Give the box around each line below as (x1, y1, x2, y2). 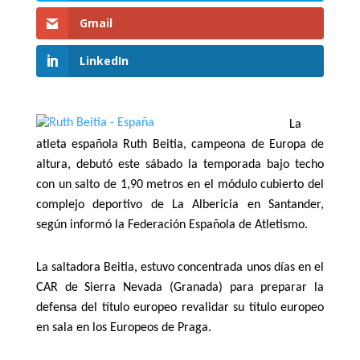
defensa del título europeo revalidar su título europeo (35, 301, 325, 314)
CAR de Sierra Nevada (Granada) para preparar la (35, 280, 325, 294)
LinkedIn (79, 53, 129, 69)
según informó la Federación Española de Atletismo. (35, 219, 308, 232)
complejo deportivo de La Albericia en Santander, (35, 198, 325, 212)
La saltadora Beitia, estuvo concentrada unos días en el (35, 260, 325, 274)
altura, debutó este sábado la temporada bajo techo (35, 158, 325, 172)
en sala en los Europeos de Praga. (35, 321, 211, 334)
